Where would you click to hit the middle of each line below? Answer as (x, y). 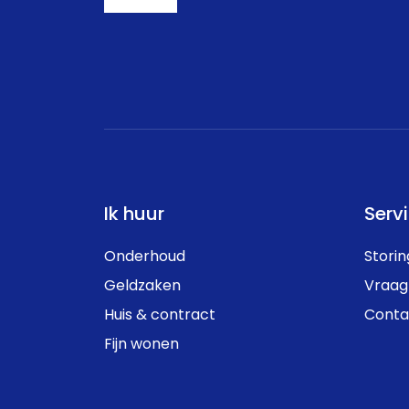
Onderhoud (145, 257)
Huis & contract (160, 316)
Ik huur (134, 215)
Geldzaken (142, 287)
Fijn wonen (142, 345)
